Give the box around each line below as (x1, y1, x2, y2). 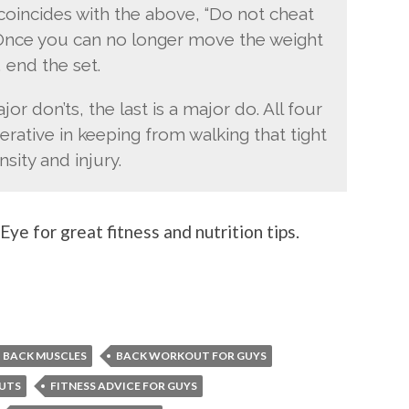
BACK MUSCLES (3, 348, 87, 362)
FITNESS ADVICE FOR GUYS (50, 378, 197, 393)
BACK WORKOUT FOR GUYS (116, 348, 267, 362)
